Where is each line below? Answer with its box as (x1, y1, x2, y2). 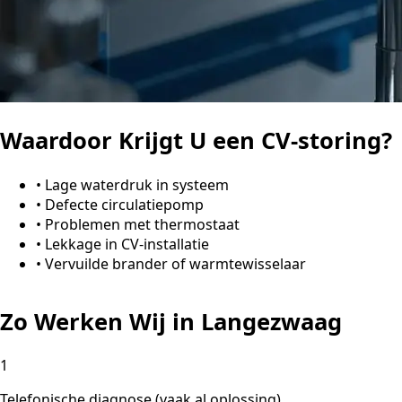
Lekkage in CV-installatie (45, 233, 209, 254)
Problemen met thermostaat (45, 214, 240, 234)
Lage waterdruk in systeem (45, 174, 229, 195)
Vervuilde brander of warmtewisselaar (45, 253, 306, 274)
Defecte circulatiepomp (45, 194, 204, 214)
